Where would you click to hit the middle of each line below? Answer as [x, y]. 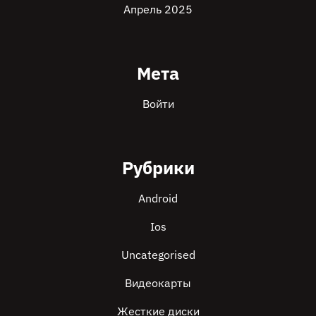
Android [158, 198]
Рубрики [158, 168]
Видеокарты [158, 283]
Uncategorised [158, 255]
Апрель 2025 [158, 9]
